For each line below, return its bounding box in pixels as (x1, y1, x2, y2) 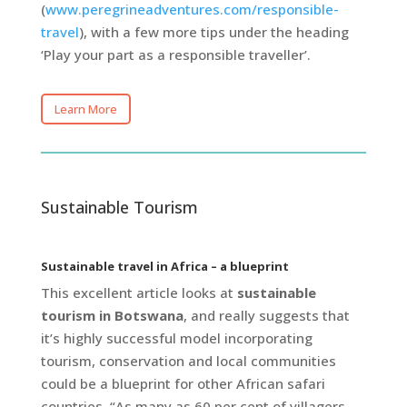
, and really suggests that (183, 306, 350, 324)
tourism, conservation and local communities (40, 352, 336, 370)
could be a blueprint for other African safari (40, 374, 325, 392)
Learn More (54, 101, 117, 118)
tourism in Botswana (40, 306, 184, 324)
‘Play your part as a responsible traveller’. (40, 45, 311, 65)
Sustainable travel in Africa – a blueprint (40, 258, 289, 274)
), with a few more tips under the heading (78, 23, 349, 42)
